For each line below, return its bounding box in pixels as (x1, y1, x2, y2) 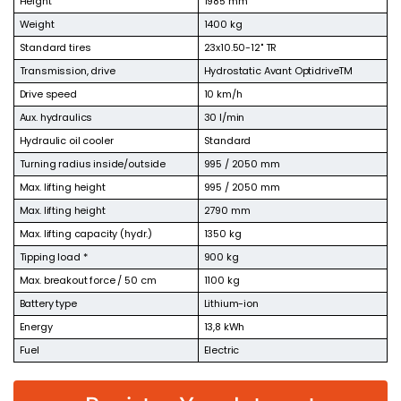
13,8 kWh (203, 319, 245, 334)
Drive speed (19, 86, 77, 101)
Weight (19, 16, 55, 31)
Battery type (19, 295, 77, 311)
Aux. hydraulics (19, 109, 93, 124)
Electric (203, 342, 240, 357)
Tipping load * (19, 249, 88, 264)
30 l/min (203, 109, 245, 124)
